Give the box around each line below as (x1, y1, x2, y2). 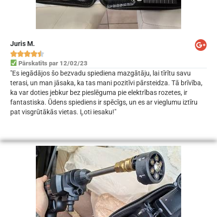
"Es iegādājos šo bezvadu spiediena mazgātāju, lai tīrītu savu (10, 69, 191, 77)
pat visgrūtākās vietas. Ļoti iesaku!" (10, 108, 116, 116)
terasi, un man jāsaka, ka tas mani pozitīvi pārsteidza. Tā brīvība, (10, 78, 202, 87)
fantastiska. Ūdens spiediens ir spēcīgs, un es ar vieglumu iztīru (10, 98, 198, 106)
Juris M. (10, 39, 35, 47)
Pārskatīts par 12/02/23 (16, 59, 88, 67)
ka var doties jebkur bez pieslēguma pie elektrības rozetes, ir (10, 88, 187, 96)
